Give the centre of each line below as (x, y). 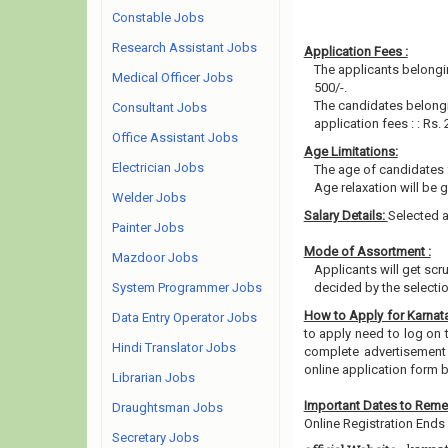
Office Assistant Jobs (175, 137)
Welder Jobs (149, 197)
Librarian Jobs (153, 377)
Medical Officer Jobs (172, 77)
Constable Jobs (158, 17)
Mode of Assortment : (367, 251)
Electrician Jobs (158, 167)
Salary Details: (345, 215)
